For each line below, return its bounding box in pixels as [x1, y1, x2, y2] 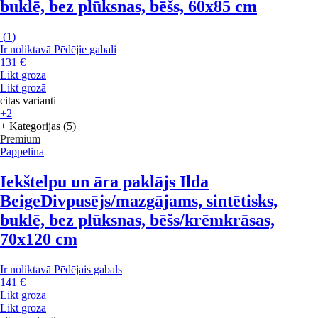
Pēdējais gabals [54, 263, 122, 275]
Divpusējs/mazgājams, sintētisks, [40, 192, 278, 211]
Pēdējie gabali [54, 43, 116, 56]
